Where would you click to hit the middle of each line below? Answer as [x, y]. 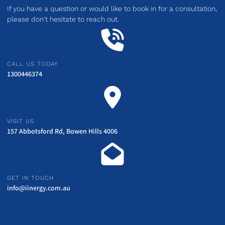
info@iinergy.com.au [39, 189]
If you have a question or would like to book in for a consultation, [112, 8]
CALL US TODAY [32, 64]
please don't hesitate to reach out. [63, 19]
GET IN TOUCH [30, 178]
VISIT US [21, 121]
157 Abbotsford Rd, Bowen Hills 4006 [62, 131]
